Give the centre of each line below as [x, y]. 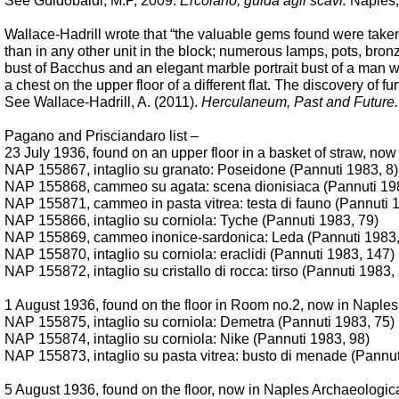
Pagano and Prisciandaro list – [102, 136]
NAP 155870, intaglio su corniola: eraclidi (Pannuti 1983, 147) [199, 254]
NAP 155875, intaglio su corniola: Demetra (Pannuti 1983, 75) [199, 322]
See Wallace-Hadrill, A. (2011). [103, 102]
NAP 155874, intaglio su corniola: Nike [129, 339]
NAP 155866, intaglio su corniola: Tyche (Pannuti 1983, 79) [191, 220]
